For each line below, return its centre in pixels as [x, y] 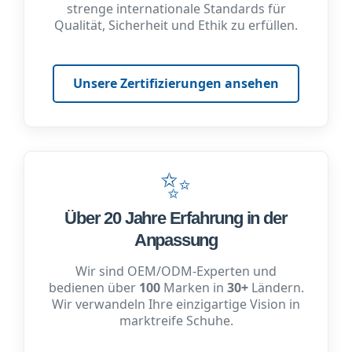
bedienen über [93, 288]
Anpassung [176, 240]
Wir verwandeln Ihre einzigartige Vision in [176, 304]
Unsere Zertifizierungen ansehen [176, 84]
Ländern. [276, 288]
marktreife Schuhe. [176, 321]
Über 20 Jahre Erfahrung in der [176, 218]
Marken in [193, 288]
